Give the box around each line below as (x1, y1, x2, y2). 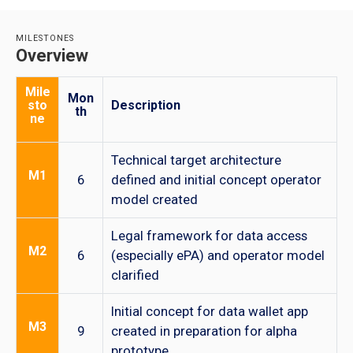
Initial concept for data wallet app (111, 303, 308, 320)
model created (111, 191, 198, 208)
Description (111, 98, 180, 113)
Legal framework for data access (111, 228, 307, 244)
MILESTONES (16, 33, 74, 44)
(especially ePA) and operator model (111, 247, 325, 264)
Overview (16, 46, 88, 66)
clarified (111, 267, 159, 284)
